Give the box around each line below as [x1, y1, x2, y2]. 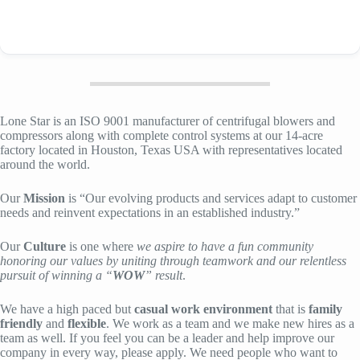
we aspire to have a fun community [137, 239, 313, 253]
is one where [66, 239, 137, 253]
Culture [23, 239, 66, 253]
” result [145, 268, 182, 282]
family [309, 301, 342, 316]
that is [272, 301, 309, 316]
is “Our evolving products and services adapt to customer [68, 190, 357, 205]
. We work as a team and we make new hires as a [106, 316, 354, 330]
